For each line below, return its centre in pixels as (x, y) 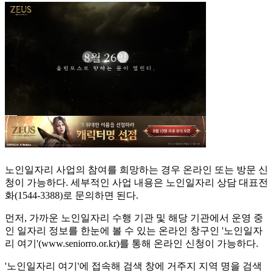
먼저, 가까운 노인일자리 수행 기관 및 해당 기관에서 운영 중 (134, 218)
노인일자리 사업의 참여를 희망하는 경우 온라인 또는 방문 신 (136, 170)
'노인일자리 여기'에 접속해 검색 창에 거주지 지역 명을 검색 (133, 266)
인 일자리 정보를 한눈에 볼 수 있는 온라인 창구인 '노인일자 (134, 231)
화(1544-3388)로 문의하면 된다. (72, 196)
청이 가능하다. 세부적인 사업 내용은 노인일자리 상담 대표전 (136, 183)
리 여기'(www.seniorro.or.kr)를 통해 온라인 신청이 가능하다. (132, 244)
